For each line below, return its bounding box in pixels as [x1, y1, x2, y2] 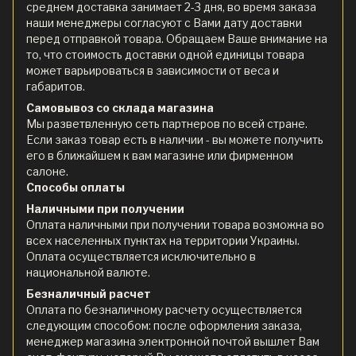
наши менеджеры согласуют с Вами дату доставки [26, 15, 302, 29]
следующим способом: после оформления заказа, [26, 318, 302, 332]
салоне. [26, 164, 68, 178]
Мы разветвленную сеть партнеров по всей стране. [26, 116, 308, 130]
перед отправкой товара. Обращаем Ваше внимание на [26, 31, 327, 45]
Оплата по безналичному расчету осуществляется [26, 302, 302, 316]
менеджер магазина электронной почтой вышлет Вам [26, 334, 319, 348]
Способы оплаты [26, 180, 125, 194]
